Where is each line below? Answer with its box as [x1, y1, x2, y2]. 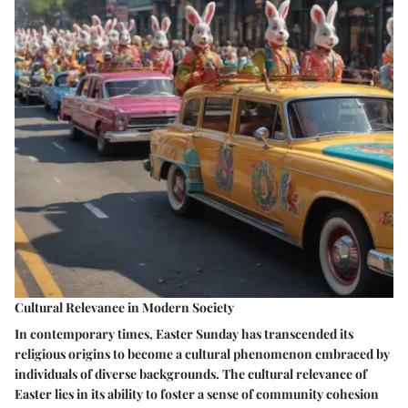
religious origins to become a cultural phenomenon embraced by [15, 345, 390, 363]
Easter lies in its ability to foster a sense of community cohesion [15, 385, 379, 403]
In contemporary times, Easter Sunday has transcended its [15, 325, 353, 343]
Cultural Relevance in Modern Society [15, 299, 234, 317]
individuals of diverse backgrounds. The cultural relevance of [15, 365, 367, 383]
